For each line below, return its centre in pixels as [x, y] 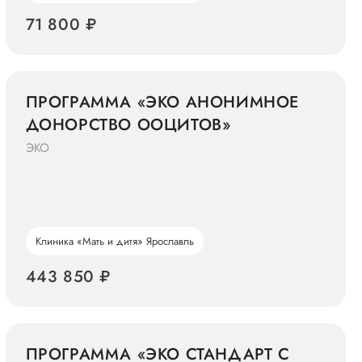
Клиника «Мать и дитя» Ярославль [114, 241]
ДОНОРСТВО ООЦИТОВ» [128, 125]
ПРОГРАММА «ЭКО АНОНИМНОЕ [162, 102]
